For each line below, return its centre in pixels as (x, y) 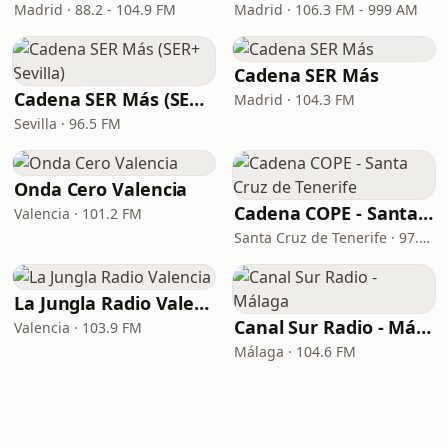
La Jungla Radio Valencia (202, 303)
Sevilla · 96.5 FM (67, 123)
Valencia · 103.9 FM (78, 327)
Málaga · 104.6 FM (295, 351)
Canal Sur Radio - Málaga (424, 327)
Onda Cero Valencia (101, 189)
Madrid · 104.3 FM (294, 99)
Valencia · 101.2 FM (78, 213)
